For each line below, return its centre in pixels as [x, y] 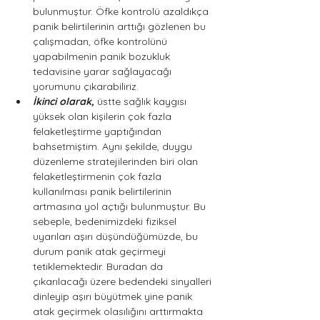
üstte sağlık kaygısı [143, 101]
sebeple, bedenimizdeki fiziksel [106, 221]
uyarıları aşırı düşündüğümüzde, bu [117, 236]
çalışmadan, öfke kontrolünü [101, 41]
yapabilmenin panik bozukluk [103, 56]
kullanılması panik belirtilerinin [104, 191]
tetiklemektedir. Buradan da [99, 266]
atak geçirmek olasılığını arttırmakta [119, 311]
